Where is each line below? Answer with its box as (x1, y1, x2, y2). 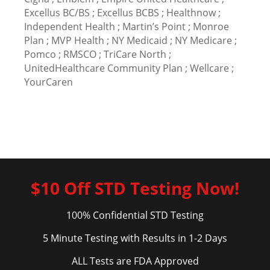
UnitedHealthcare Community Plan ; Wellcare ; (24, 61, 234, 75)
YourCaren (24, 75, 73, 89)
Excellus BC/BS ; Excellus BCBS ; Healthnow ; (24, 6, 221, 19)
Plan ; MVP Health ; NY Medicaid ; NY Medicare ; (24, 34, 237, 47)
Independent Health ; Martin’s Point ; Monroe (24, 20, 229, 33)
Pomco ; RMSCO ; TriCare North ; (24, 48, 171, 61)
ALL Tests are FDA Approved (71, 254, 199, 268)
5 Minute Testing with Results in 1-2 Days (43, 231, 227, 245)
